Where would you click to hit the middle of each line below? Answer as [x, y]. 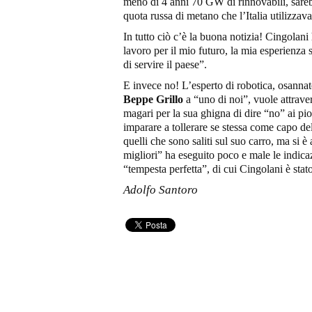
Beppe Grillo [153, 99]
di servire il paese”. [165, 64]
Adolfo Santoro [161, 189]
